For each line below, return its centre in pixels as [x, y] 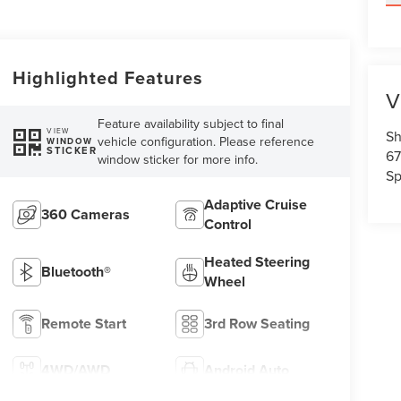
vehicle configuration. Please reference [206, 141]
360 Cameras [85, 214]
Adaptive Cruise [256, 204]
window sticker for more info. [178, 159]
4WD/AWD [75, 370]
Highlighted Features [107, 77]
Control [228, 224]
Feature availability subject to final [191, 123]
